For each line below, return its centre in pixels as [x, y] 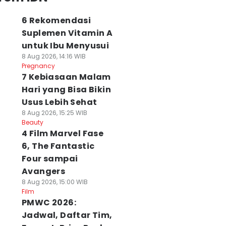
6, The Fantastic [58, 146]
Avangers [43, 171]
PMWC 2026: [49, 203]
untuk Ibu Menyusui [65, 46]
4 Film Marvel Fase [63, 133]
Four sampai [50, 159]
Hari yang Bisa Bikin [66, 90]
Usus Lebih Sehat [59, 102]
